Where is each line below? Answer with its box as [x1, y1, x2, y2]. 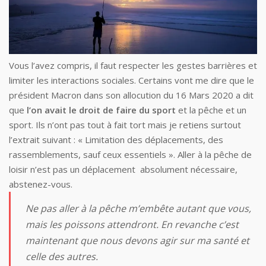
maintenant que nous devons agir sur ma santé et [26, 234, 249, 248]
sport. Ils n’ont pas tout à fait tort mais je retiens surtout [9, 119, 241, 131]
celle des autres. [26, 250, 98, 264]
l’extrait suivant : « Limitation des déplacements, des [9, 134, 223, 146]
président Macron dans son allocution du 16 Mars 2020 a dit [9, 89, 254, 102]
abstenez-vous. [9, 178, 72, 191]
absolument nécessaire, [138, 163, 237, 176]
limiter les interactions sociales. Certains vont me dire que [9, 74, 247, 87]
